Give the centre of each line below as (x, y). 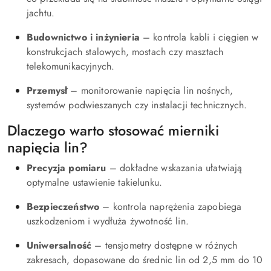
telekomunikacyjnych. (71, 66)
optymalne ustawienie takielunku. (95, 182)
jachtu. (41, 13)
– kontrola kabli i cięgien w (199, 37)
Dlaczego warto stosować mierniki (113, 130)
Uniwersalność (59, 245)
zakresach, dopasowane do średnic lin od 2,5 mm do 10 (145, 260)
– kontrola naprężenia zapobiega (171, 206)
